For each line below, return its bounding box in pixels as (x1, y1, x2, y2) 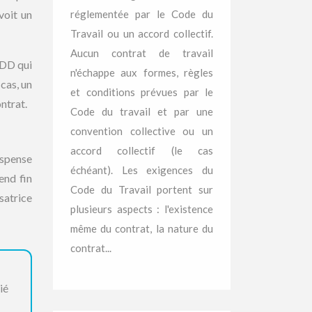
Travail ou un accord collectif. (70, 27, 213, 40)
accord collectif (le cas (70, 144, 213, 157)
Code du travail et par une (70, 105, 213, 118)
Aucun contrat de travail (70, 47, 213, 59)
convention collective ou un (70, 125, 213, 137)
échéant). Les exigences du (70, 164, 213, 176)
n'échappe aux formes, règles (70, 66, 213, 79)
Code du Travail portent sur (70, 183, 213, 196)
